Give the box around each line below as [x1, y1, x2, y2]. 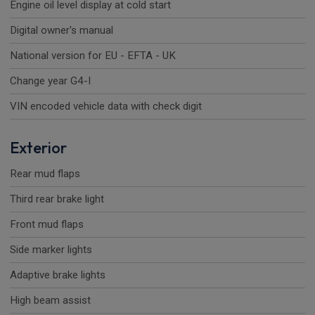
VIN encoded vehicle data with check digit [10, 100, 202, 113]
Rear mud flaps [10, 167, 80, 181]
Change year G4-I [10, 75, 91, 88]
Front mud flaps [10, 218, 84, 231]
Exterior [10, 138, 67, 158]
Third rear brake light [10, 193, 104, 206]
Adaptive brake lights [10, 269, 105, 282]
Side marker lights [10, 243, 92, 257]
